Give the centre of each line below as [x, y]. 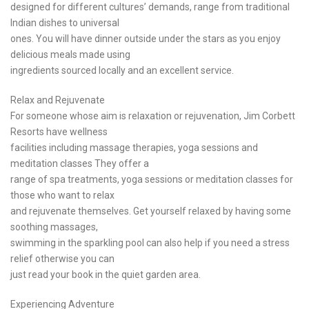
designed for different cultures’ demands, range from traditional [150, 7]
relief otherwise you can [62, 259]
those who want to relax [62, 196]
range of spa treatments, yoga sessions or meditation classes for [152, 180]
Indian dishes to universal [65, 23]
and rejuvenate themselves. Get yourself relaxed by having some [151, 211]
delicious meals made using [70, 55]
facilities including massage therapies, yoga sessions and [134, 148]
